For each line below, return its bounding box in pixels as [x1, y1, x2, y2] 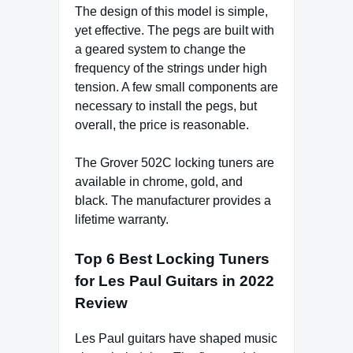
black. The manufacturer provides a [75, 194, 271, 208]
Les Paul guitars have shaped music [75, 331, 277, 345]
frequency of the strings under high [75, 61, 267, 76]
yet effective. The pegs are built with [75, 24, 274, 38]
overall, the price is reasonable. [75, 118, 249, 132]
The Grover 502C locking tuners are [75, 156, 274, 170]
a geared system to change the [75, 43, 246, 57]
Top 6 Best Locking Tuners [75, 251, 269, 268]
